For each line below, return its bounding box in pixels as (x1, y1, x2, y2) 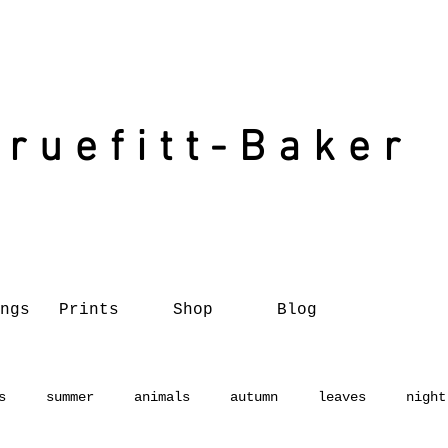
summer (46, 388, 94, 405)
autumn (230, 388, 278, 405)
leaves (318, 388, 366, 405)
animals (134, 388, 190, 405)
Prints (59, 301, 119, 319)
